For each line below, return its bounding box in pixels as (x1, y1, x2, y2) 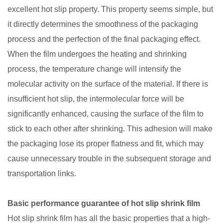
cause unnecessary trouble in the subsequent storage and (7, 154, 211, 163)
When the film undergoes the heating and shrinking (7, 50, 187, 58)
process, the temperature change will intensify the (7, 65, 181, 73)
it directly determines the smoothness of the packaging (7, 20, 198, 28)
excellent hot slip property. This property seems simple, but (7, 5, 213, 13)
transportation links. (7, 169, 76, 178)
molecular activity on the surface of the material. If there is (7, 80, 208, 88)
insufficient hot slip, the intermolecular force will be (7, 95, 184, 103)
